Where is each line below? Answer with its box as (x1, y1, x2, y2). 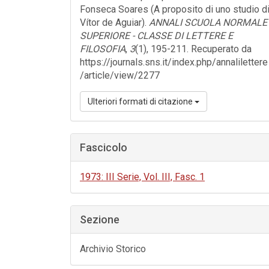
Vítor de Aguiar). (80, 17, 149, 28)
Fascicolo (80, 141, 127, 154)
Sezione (80, 213, 119, 226)
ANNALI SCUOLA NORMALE (149, 17, 267, 28)
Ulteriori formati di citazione (88, 97, 195, 106)
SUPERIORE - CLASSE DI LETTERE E (80, 30, 233, 41)
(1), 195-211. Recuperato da (135, 43, 252, 55)
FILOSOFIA (80, 43, 125, 55)
